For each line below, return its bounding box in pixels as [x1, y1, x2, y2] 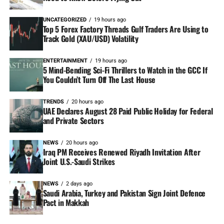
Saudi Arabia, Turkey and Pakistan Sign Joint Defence [42, 187, 205, 199]
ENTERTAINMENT [42, 57, 87, 64]
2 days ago [65, 180, 92, 187]
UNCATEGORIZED [42, 16, 86, 23]
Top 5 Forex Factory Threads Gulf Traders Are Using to [42, 23, 208, 35]
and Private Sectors [42, 114, 104, 127]
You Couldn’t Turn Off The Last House [42, 73, 156, 86]
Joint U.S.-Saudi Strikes [42, 155, 115, 168]
